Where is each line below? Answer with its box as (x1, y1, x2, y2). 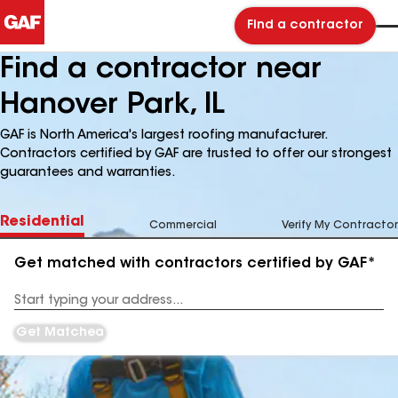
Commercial (149, 220, 217, 231)
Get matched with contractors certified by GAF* (14, 257, 376, 271)
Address (14, 301, 60, 313)
